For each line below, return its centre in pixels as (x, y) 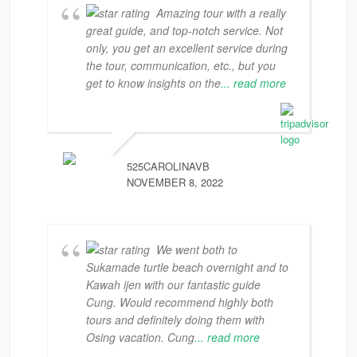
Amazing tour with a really (221, 13)
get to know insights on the (153, 83)
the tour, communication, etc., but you (181, 65)
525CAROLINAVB (168, 166)
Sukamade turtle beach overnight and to (187, 267)
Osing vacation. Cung (140, 337)
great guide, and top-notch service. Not (184, 30)
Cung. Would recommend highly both (180, 302)
